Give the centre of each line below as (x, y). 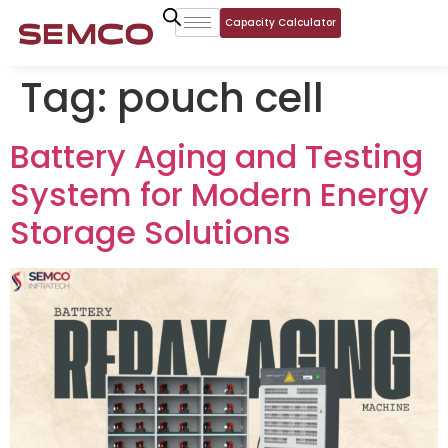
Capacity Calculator (280, 22)
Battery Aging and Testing (216, 156)
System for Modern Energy (219, 194)
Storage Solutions (150, 232)
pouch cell (220, 98)
